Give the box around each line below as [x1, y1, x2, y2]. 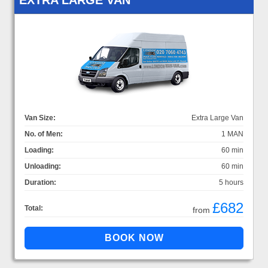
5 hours [219, 178, 243, 187]
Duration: [25, 178, 56, 187]
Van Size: [25, 113, 56, 122]
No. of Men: [25, 129, 63, 138]
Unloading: [25, 162, 61, 170]
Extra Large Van [191, 113, 243, 122]
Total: [25, 203, 43, 212]
